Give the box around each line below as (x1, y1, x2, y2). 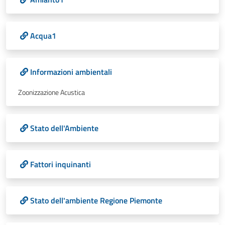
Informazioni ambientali (30, 66, 112, 78)
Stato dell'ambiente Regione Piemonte (30, 194, 162, 206)
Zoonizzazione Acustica (18, 87, 85, 98)
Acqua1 (30, 30, 56, 42)
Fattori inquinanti (30, 158, 91, 170)
